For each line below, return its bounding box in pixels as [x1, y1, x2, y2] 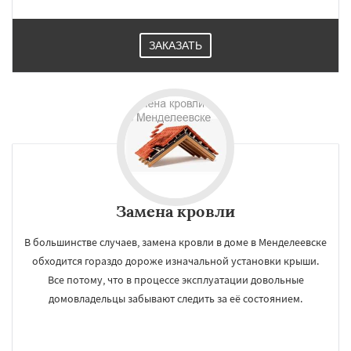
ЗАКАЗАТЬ [149, 39, 202, 52]
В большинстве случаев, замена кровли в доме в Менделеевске [24, 235, 327, 249]
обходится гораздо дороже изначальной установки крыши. [32, 254, 319, 268]
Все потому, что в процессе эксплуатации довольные [47, 273, 304, 287]
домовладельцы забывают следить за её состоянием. [49, 291, 302, 306]
